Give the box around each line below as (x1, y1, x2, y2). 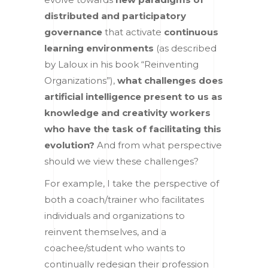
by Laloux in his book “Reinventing (44, 58, 199, 70)
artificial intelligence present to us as (44, 90, 223, 102)
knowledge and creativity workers (44, 106, 211, 118)
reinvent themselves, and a (44, 226, 166, 237)
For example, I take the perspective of (44, 177, 219, 189)
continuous (164, 26, 218, 38)
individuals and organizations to (44, 209, 185, 221)
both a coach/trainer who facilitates (44, 193, 204, 205)
